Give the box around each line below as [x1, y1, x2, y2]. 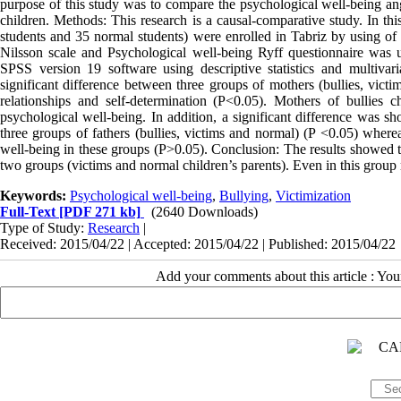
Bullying [219, 187, 269, 203]
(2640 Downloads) [151, 203, 258, 219]
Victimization [276, 187, 351, 203]
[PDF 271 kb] [55, 203, 141, 219]
